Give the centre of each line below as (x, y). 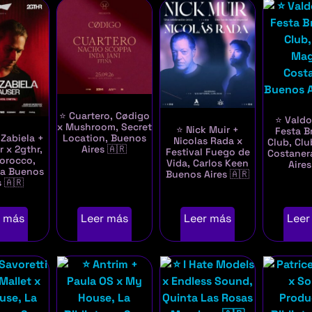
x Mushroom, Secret (104, 126)
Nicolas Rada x (208, 141)
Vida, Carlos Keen (208, 163)
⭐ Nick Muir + (208, 130)
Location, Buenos (104, 138)
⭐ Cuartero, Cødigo (104, 115)
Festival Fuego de (208, 152)
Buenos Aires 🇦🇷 (208, 174)
